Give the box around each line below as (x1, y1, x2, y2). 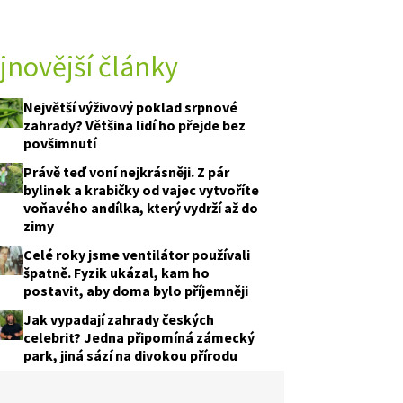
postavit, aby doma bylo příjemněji (22, 282, 248, 300)
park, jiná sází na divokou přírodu (22, 346, 237, 364)
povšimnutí (22, 134, 96, 152)
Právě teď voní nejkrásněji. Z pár (22, 163, 229, 181)
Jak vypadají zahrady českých (22, 310, 214, 328)
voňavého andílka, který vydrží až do (22, 199, 258, 217)
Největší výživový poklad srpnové (22, 98, 237, 116)
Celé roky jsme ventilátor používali (22, 246, 250, 264)
